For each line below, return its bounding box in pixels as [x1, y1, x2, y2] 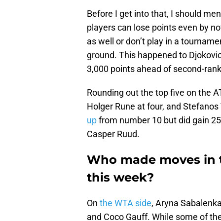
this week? [87, 170, 154, 185]
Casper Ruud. [87, 129, 140, 140]
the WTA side [100, 198, 151, 209]
